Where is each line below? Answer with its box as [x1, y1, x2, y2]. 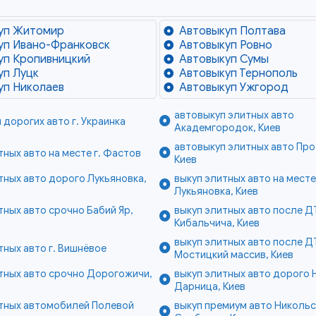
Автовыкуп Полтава [179, 24, 286, 39]
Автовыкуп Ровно [179, 38, 273, 53]
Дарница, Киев [174, 280, 245, 293]
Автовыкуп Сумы [179, 52, 269, 67]
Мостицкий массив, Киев [174, 248, 293, 262]
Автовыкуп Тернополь [179, 66, 298, 81]
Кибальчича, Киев [174, 217, 260, 230]
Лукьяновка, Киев [174, 185, 258, 198]
